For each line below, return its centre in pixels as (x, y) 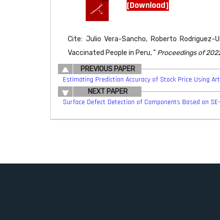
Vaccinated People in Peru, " (112, 53)
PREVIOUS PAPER (108, 69)
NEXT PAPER (108, 92)
